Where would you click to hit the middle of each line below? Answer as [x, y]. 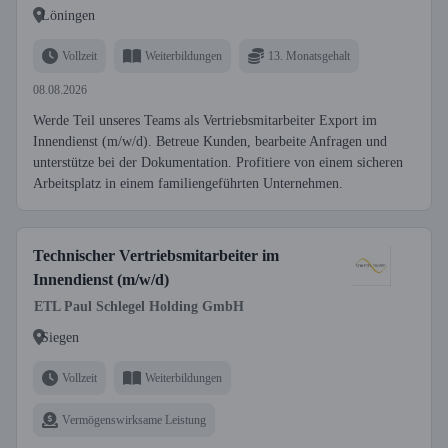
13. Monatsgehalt [309, 55]
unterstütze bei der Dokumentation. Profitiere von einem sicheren [218, 162]
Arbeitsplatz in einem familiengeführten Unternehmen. [188, 183]
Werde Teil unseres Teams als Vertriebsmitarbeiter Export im [205, 120]
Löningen [68, 15]
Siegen [60, 337]
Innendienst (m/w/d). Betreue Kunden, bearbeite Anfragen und [210, 141]
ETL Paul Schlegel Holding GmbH [139, 306]
